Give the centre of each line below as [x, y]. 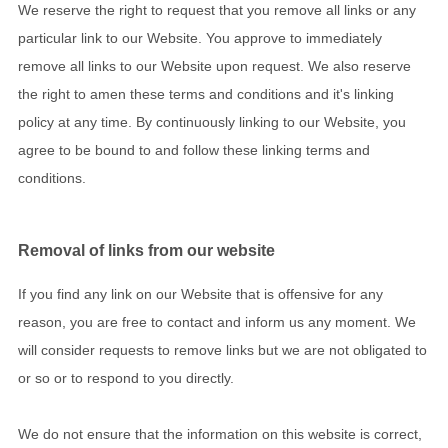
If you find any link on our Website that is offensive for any [200, 294]
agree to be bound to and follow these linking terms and [194, 149]
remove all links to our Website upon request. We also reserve [214, 65]
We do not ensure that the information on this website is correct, [220, 434]
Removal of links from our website [146, 249]
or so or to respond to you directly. [126, 378]
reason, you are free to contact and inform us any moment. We [217, 322]
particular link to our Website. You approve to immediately [200, 37]
